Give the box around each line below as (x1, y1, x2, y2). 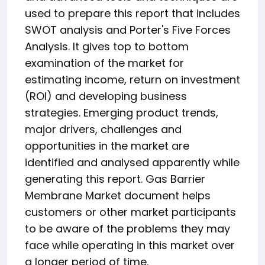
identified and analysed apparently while (25, 155, 240, 170)
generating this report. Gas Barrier (25, 172, 205, 186)
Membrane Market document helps (25, 188, 211, 203)
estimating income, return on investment (25, 72, 240, 87)
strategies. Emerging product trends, (25, 105, 218, 120)
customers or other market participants (25, 205, 236, 219)
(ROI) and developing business (25, 89, 187, 104)
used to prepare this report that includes (25, 6, 240, 21)
